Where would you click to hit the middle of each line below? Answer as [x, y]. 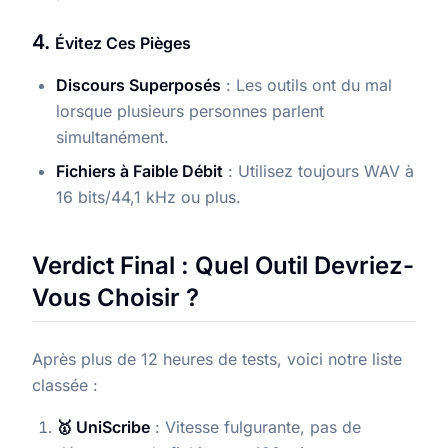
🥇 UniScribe [103, 427]
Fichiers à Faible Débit [139, 171]
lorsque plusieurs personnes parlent [190, 111]
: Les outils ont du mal [306, 85]
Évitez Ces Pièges [123, 43]
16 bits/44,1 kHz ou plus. [148, 197]
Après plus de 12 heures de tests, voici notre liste [217, 359]
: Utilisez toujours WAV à [318, 171]
